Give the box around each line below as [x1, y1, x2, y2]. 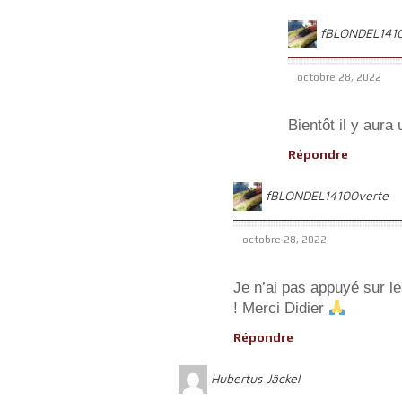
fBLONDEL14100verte [266, 187, 389, 203]
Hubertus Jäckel [211, 370, 300, 386]
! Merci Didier [233, 299, 328, 317]
